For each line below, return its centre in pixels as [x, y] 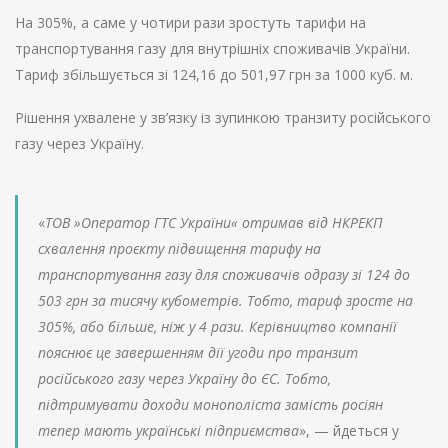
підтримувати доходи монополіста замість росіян [210, 405]
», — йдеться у [349, 431]
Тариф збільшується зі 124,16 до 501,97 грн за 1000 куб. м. [214, 75]
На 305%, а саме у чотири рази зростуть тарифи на [190, 23]
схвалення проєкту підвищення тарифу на [179, 249]
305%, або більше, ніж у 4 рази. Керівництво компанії [217, 327]
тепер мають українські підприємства [168, 431]
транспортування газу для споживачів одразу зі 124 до [224, 275]
